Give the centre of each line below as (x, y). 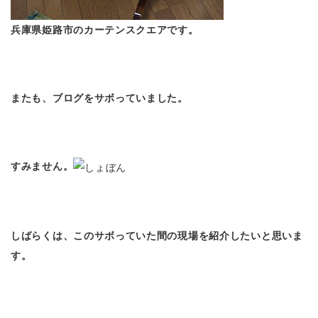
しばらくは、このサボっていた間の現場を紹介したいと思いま (157, 235)
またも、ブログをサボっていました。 (99, 98)
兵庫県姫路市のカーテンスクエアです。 (110, 30)
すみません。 (42, 166)
